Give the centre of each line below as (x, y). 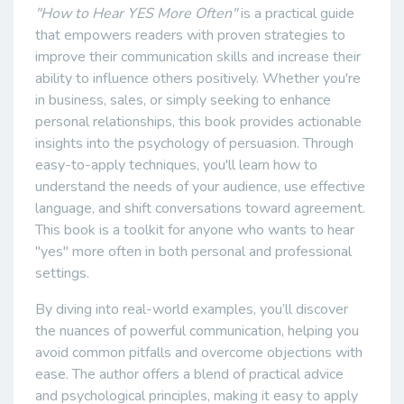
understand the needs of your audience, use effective (200, 187)
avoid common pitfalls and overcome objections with (199, 353)
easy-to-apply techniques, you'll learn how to (176, 165)
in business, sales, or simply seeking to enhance (183, 101)
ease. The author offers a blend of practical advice (189, 375)
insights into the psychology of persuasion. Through (194, 144)
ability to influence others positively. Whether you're (198, 79)
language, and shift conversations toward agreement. (200, 209)
